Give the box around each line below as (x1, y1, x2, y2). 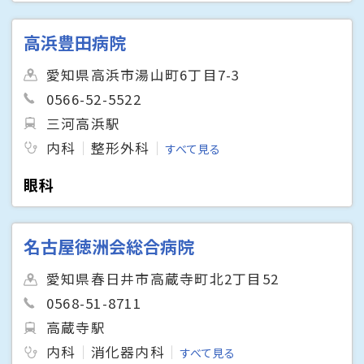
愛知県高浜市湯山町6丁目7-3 (46, 64, 240, 84)
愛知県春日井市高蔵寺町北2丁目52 (46, 269, 279, 289)
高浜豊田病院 (24, 29, 127, 54)
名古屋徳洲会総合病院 (24, 234, 195, 259)
